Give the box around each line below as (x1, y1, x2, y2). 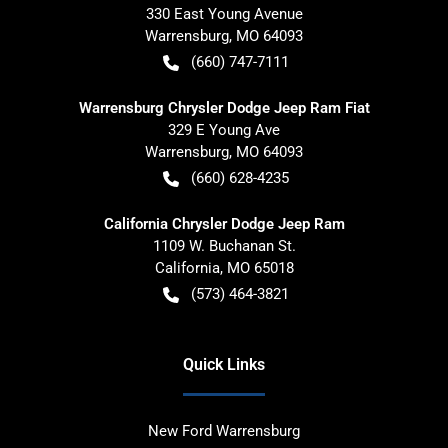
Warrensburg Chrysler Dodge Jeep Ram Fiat (78, 98, 370, 117)
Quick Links (183, 354, 265, 374)
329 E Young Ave (168, 120, 280, 139)
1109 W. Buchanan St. (152, 236, 296, 255)
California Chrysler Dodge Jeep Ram (103, 214, 345, 233)
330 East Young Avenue (145, 4, 303, 23)
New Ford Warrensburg (148, 421, 300, 440)
